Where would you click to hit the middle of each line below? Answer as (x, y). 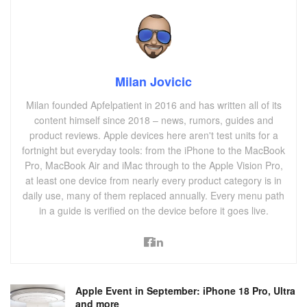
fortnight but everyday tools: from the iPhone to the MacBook (153, 150)
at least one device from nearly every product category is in (153, 181)
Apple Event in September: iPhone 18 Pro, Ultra (185, 291)
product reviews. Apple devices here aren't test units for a (153, 135)
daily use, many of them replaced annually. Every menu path (153, 196)
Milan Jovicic (153, 82)
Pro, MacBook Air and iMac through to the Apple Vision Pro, (153, 165)
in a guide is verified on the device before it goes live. (153, 211)
